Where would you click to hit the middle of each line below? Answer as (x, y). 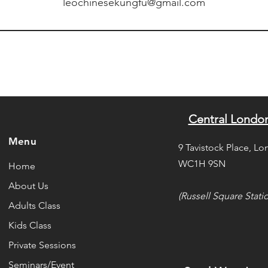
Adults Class (34, 205)
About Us (28, 186)
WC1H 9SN (202, 164)
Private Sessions (42, 245)
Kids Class (30, 225)
